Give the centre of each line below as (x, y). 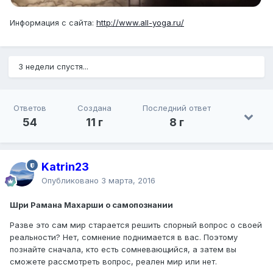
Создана (94, 108)
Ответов (30, 108)
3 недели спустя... (53, 67)
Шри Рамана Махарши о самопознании (91, 205)
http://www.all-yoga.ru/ (140, 22)
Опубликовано (71, 181)
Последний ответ (177, 108)
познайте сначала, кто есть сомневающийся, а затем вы (123, 250)
